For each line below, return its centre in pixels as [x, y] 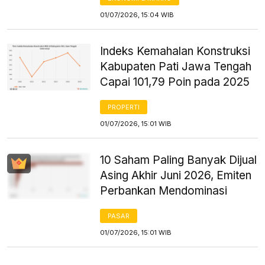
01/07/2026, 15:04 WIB [137, 14]
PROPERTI [124, 107]
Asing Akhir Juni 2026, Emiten [176, 175]
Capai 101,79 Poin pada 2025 [175, 82]
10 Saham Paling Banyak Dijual [179, 160]
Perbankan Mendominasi [164, 190]
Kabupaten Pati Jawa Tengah [176, 66]
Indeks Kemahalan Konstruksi [175, 51]
